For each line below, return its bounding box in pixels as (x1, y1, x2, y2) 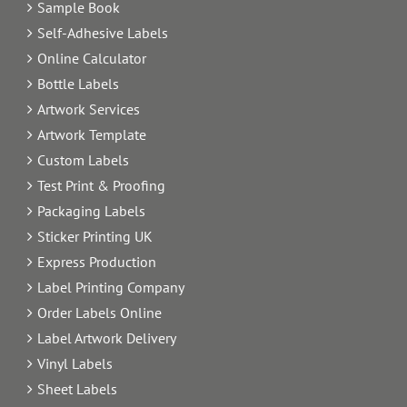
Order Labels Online (37, 303, 162, 322)
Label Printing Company (37, 277, 184, 296)
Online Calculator (37, 48, 146, 67)
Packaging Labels (37, 201, 145, 220)
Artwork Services (37, 99, 140, 118)
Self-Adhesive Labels (37, 23, 168, 42)
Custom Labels (37, 150, 129, 169)
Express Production (37, 252, 156, 271)
